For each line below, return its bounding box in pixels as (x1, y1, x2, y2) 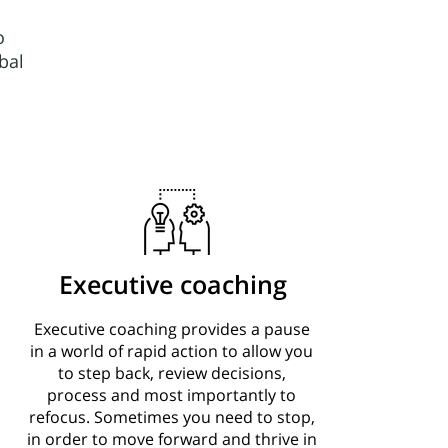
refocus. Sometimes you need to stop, (28, 406, 315, 428)
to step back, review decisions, (57, 362, 286, 384)
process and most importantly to (47, 384, 297, 406)
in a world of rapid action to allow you (30, 340, 314, 362)
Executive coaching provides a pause (33, 318, 310, 340)
